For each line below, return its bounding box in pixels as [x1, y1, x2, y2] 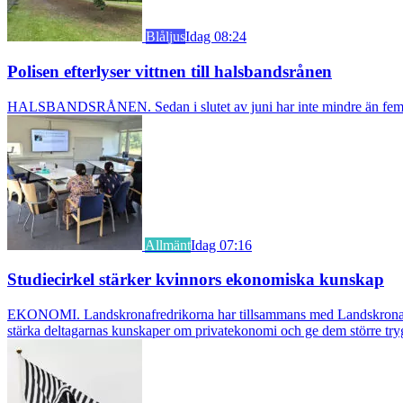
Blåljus [146, 29, 185, 45]
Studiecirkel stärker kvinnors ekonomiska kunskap [7, 270, 384, 290]
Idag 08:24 [185, 29, 246, 45]
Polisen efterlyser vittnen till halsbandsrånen [7, 61, 332, 81]
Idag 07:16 [191, 237, 252, 253]
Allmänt [145, 237, 191, 253]
